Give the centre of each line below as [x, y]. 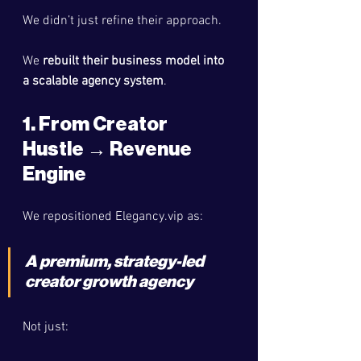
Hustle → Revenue [109, 149]
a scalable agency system [93, 81]
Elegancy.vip [149, 217]
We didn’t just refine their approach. [122, 21]
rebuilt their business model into [135, 61]
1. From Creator [97, 124]
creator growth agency [109, 282]
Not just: [46, 327]
